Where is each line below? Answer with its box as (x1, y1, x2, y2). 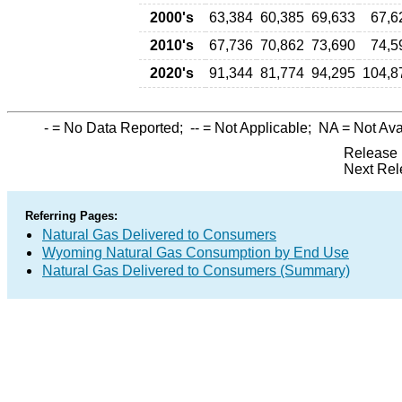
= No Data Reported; (48, 120, 190, 135)
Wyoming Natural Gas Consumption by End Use (42, 245, 349, 260)
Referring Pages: (25, 209, 118, 223)
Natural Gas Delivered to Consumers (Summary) (42, 263, 350, 278)
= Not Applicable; (199, 120, 319, 135)
